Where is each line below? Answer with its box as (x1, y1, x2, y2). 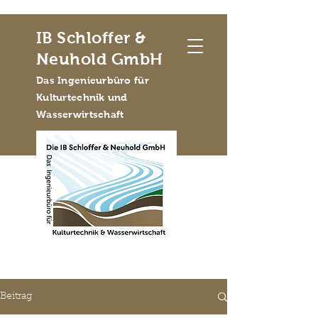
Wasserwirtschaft (36, 109, 124, 120)
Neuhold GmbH (36, 50, 163, 68)
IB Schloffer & (36, 28, 146, 47)
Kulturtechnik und (36, 92, 128, 103)
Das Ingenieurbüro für (36, 75, 149, 86)
